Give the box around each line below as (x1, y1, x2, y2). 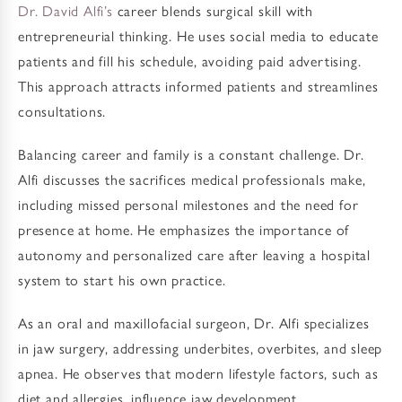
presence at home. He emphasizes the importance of (18, 218, 350, 240)
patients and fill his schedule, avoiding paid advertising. (18, 49, 362, 71)
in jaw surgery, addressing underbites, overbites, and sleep (18, 336, 383, 358)
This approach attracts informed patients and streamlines (18, 74, 379, 96)
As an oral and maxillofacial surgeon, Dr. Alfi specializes (18, 311, 370, 333)
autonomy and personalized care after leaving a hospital (18, 243, 371, 265)
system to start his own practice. (18, 268, 226, 290)
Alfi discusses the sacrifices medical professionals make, (18, 168, 366, 189)
